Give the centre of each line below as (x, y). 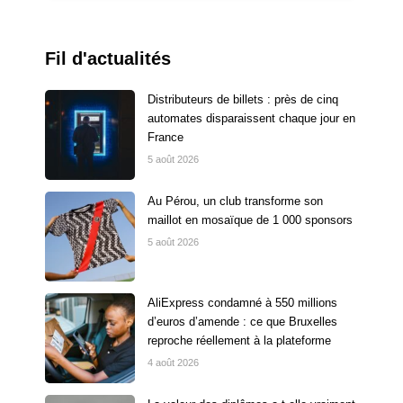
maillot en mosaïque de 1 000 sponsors (250, 219)
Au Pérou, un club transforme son (235, 201)
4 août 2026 (173, 362)
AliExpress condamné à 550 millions (242, 302)
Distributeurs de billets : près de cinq (243, 99)
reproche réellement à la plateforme (239, 340)
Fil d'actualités (108, 58)
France (166, 137)
